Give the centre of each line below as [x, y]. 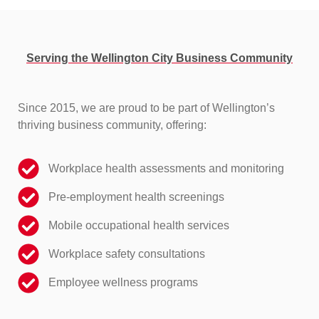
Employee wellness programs [123, 283]
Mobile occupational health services [138, 226]
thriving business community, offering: [112, 125]
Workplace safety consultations [126, 254]
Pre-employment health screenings [136, 197]
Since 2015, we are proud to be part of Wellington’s [146, 108]
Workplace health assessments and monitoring [166, 169]
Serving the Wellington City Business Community [159, 58]
